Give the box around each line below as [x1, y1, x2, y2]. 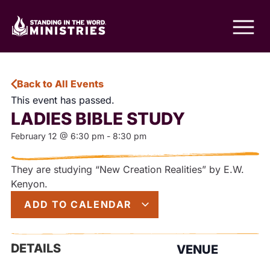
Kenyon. [11, 178, 48, 190]
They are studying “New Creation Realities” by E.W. [11, 163, 244, 175]
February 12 [11, 131, 57, 141]
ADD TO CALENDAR [24, 198, 136, 210]
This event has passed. [11, 94, 115, 106]
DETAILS [11, 241, 61, 256]
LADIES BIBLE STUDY [11, 108, 185, 129]
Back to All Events [17, 78, 104, 90]
